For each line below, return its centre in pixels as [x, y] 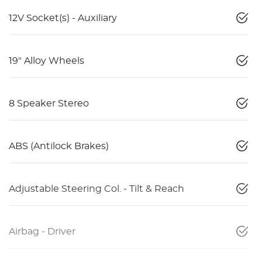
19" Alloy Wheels [46, 61]
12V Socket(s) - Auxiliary [63, 18]
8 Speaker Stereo [49, 103]
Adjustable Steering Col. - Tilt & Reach [96, 189]
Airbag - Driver [42, 231]
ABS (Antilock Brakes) [59, 146]
